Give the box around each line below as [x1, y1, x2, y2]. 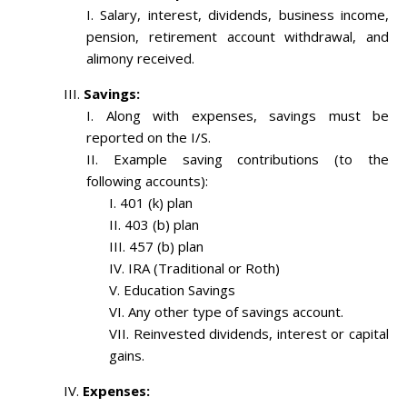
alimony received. [86, 49, 194, 68]
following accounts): [86, 172, 208, 191]
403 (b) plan [124, 215, 199, 234]
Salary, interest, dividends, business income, [100, 5, 390, 25]
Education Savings [124, 281, 235, 300]
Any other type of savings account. [128, 303, 343, 322]
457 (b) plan [129, 237, 203, 256]
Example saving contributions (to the [113, 150, 390, 169]
